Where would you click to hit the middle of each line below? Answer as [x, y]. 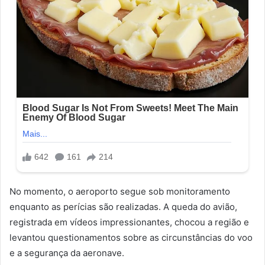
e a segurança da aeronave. [67, 253]
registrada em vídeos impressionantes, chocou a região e [129, 222]
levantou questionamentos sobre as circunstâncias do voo [131, 238]
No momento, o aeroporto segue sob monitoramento [120, 192]
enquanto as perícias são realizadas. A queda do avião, [123, 207]
